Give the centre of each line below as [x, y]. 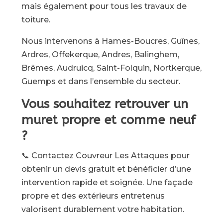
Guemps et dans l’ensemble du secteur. [101, 81]
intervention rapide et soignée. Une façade [107, 182]
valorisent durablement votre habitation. [103, 209]
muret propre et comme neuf [108, 120]
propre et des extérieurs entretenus [93, 196]
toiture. [36, 20]
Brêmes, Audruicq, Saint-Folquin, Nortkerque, [111, 68]
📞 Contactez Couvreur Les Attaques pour [105, 156]
